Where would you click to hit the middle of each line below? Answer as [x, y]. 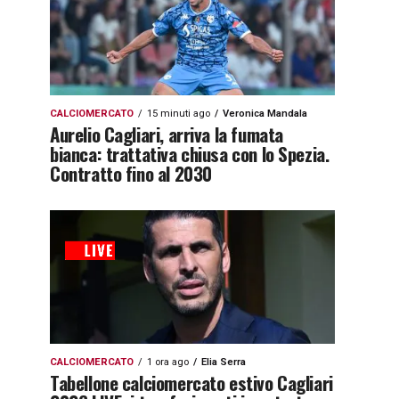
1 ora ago [168, 362]
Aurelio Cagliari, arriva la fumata [167, 134]
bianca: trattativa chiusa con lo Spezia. [190, 154]
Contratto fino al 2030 [131, 173]
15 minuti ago [179, 114]
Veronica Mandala [265, 114]
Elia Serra [224, 362]
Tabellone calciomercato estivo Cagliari [191, 383]
